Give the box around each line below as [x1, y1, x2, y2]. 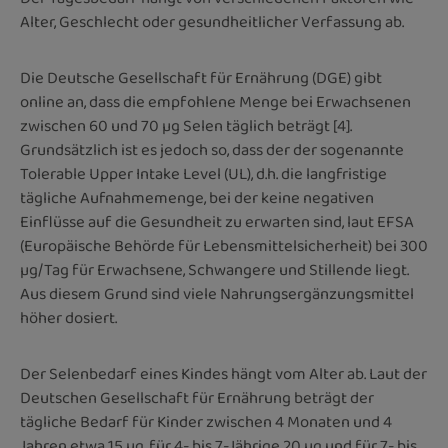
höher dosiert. [20, 305, 117, 331]
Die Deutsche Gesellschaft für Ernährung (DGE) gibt [20, 65, 382, 91]
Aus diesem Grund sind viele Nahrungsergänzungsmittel [20, 281, 414, 307]
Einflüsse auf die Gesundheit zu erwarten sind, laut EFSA [20, 209, 414, 235]
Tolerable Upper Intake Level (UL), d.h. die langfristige [20, 161, 387, 187]
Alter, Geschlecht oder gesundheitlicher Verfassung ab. [20, 9, 404, 35]
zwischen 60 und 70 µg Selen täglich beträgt [20, 113, 330, 139]
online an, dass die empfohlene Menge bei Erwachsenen [20, 89, 411, 115]
